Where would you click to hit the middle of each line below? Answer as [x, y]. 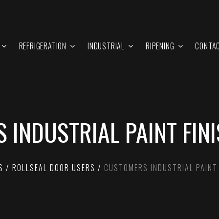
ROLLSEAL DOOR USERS [54, 168]
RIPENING [160, 46]
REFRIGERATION [43, 46]
